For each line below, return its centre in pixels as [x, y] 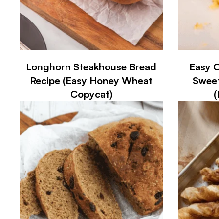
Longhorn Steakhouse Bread [91, 66]
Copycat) [91, 94]
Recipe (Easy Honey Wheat [91, 80]
